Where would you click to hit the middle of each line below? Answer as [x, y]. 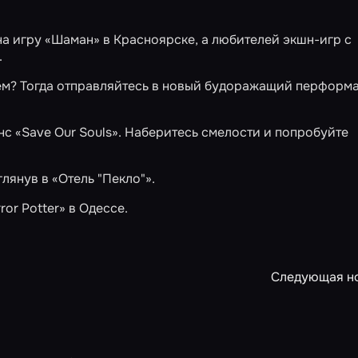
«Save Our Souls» [67, 132]
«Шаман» [72, 40]
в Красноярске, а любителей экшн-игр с [226, 40]
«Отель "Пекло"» [102, 179]
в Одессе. [97, 208]
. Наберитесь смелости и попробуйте [233, 132]
